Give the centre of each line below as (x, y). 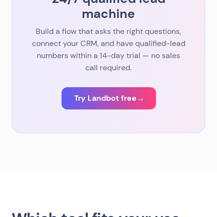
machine (108, 14)
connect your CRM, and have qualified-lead (108, 43)
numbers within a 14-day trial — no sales (108, 55)
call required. (108, 68)
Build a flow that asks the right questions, (108, 31)
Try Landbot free (105, 98)
